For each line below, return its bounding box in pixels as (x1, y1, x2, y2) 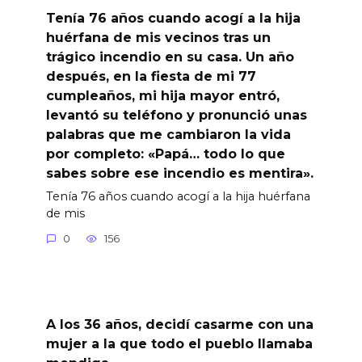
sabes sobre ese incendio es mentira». (45, 165, 314, 181)
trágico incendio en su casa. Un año (45, 48, 294, 65)
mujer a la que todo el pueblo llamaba (45, 335, 313, 351)
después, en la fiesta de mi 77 (45, 68, 256, 84)
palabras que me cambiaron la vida (45, 126, 291, 142)
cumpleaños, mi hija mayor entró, (45, 87, 280, 103)
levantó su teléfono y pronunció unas (45, 107, 307, 123)
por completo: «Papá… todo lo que (45, 145, 285, 162)
